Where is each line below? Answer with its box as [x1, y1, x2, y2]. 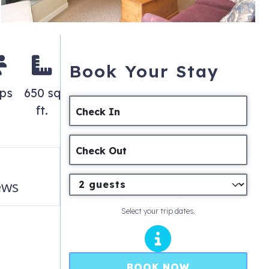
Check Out [76, 145, 127, 157]
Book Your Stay [68, 61, 220, 82]
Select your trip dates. [121, 206, 195, 216]
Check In [76, 106, 121, 118]
